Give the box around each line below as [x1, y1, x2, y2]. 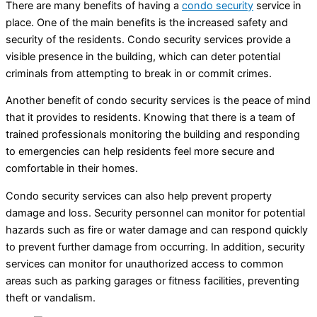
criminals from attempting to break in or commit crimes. [6, 67, 272, 80]
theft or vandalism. [6, 291, 96, 304]
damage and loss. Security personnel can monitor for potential [6, 206, 305, 219]
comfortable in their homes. [6, 162, 138, 175]
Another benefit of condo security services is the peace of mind [6, 94, 311, 108]
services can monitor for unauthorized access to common [6, 257, 284, 270]
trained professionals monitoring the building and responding [6, 128, 300, 142]
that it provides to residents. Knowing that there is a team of [6, 111, 295, 125]
